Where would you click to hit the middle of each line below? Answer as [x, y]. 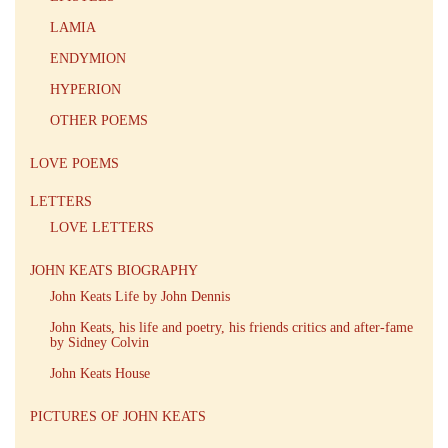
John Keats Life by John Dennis [140, 296]
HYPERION [85, 89]
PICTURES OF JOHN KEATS [118, 416]
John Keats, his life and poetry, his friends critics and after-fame [231, 327]
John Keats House [100, 373]
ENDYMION [88, 58]
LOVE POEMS [74, 163]
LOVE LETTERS [102, 227]
